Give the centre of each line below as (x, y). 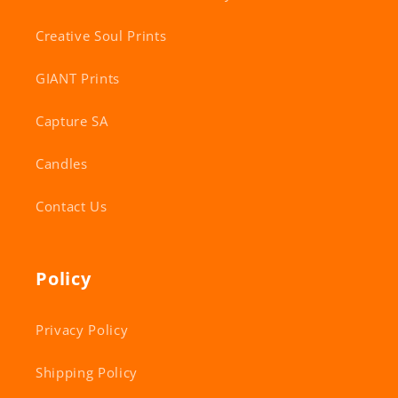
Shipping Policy (87, 372)
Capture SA (72, 121)
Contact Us (72, 206)
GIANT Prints (78, 78)
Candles (62, 163)
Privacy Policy (82, 330)
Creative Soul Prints (101, 36)
